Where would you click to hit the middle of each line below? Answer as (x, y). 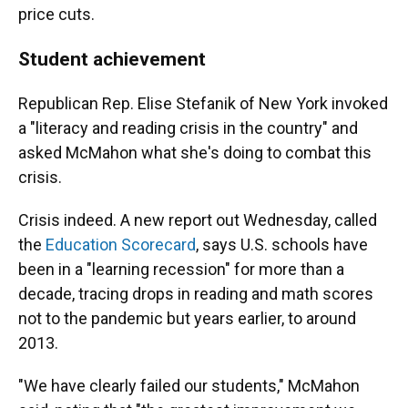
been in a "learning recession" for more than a (181, 269)
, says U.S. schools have (282, 245)
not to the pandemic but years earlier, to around (187, 318)
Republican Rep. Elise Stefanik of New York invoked (203, 103)
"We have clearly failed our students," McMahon (189, 386)
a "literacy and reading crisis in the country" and (188, 128)
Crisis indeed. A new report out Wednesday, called (198, 220)
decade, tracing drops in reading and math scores (196, 294)
